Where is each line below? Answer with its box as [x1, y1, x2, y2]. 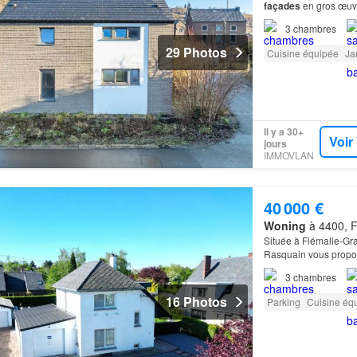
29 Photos [165, 43, 227, 62]
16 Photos [165, 292, 227, 312]
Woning [263, 217, 306, 233]
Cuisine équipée [266, 45, 339, 60]
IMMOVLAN [263, 148, 314, 163]
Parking [266, 294, 300, 308]
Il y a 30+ [263, 124, 304, 139]
